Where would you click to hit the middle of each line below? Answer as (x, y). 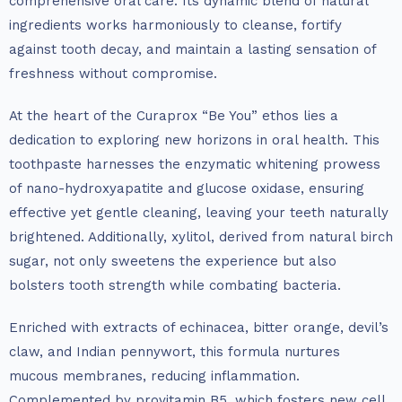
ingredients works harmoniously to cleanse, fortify (175, 26)
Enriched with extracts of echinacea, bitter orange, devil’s (199, 328)
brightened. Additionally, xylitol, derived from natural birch (201, 237)
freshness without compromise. (113, 74)
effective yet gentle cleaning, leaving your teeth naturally (199, 213)
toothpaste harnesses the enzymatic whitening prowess (195, 165)
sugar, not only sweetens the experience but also (173, 262)
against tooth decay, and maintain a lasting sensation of (192, 50)
